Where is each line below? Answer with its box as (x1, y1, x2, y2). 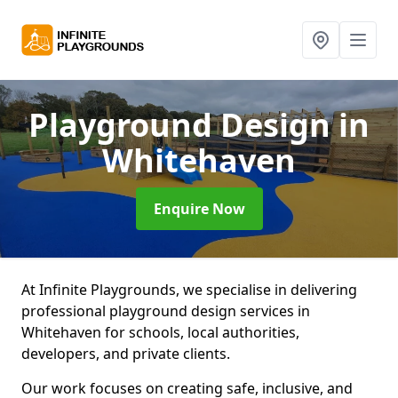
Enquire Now (153, 199, 245, 219)
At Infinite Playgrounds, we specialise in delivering (21, 280, 357, 299)
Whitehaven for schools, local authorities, (21, 322, 299, 342)
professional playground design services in (21, 301, 310, 321)
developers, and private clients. (21, 344, 230, 363)
